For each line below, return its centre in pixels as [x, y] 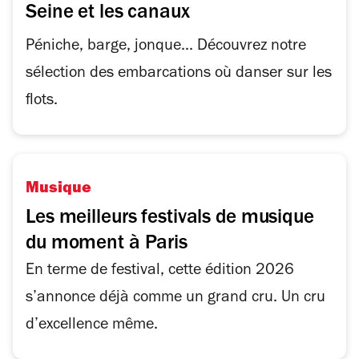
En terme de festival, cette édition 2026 [160, 272]
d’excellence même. [92, 326]
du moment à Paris [107, 245]
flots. [42, 102]
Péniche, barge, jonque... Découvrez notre [166, 47]
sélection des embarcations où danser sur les [179, 75]
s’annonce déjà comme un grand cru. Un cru [175, 299]
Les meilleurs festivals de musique [170, 219]
